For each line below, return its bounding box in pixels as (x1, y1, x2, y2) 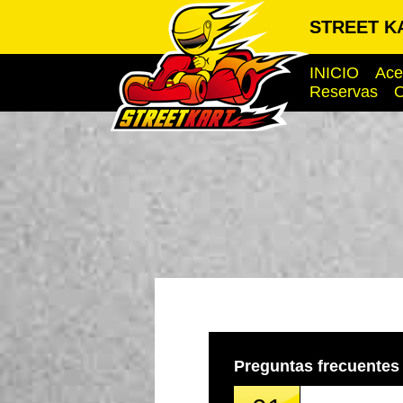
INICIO (309, 64, 359, 82)
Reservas (309, 83, 378, 101)
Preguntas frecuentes (234, 357, 399, 375)
